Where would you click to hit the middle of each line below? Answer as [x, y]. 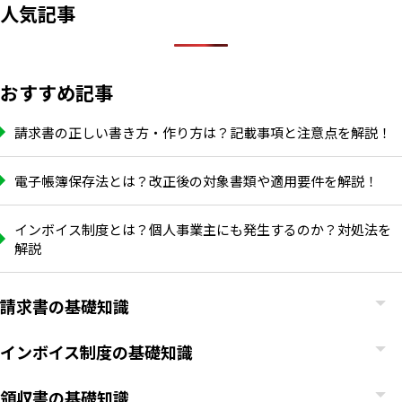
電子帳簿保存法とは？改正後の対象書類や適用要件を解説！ [196, 180]
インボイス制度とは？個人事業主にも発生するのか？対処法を [203, 229]
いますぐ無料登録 [186, 326]
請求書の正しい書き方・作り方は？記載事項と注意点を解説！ [203, 132]
